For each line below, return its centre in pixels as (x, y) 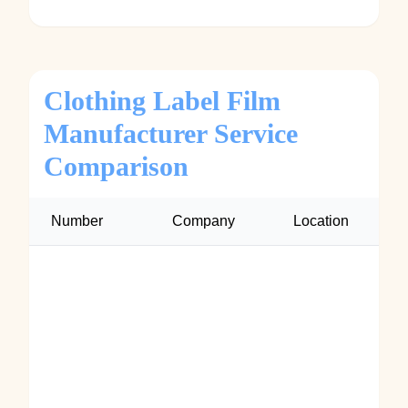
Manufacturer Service (171, 133)
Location (321, 221)
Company (204, 221)
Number (77, 221)
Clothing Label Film (162, 101)
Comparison (116, 166)
